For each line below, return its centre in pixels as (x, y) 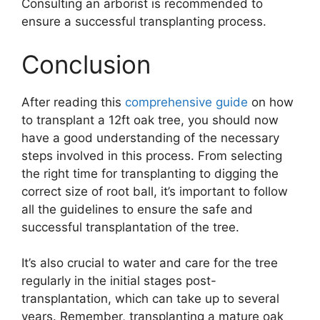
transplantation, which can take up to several (150, 299)
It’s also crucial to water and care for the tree (150, 263)
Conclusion (86, 64)
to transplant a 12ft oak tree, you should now (150, 120)
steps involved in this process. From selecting (152, 155)
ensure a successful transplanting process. (144, 22)
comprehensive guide (186, 102)
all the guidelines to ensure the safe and (137, 209)
